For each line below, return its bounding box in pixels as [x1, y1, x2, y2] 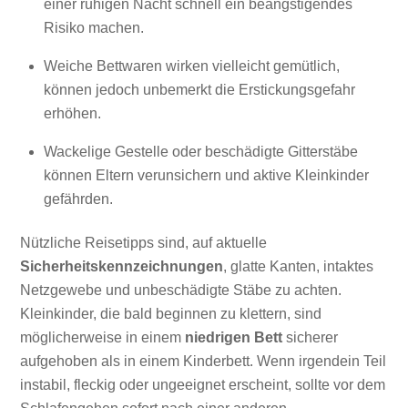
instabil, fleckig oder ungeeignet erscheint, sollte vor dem [20, 377, 386, 393]
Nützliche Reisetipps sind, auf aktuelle [20, 235, 268, 251]
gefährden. [44, 191, 113, 208]
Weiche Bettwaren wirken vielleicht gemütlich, [44, 58, 340, 75]
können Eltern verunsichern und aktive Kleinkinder [44, 168, 369, 184]
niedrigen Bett [185, 330, 283, 346]
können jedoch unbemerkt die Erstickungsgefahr [44, 82, 355, 98]
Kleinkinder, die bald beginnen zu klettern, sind [20, 306, 322, 322]
